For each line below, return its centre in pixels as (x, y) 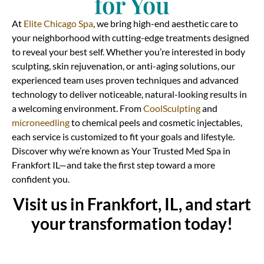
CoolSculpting (172, 108)
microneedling (41, 123)
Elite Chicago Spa (58, 24)
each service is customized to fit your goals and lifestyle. (123, 137)
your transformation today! (132, 224)
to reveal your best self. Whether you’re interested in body (128, 52)
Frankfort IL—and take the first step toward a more (113, 165)
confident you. (41, 179)
